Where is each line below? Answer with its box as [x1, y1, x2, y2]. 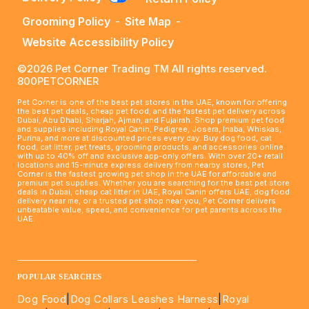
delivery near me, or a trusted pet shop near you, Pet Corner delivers [17, 196, 276, 206]
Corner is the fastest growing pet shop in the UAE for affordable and [17, 169, 277, 179]
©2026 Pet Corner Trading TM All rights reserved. [17, 62, 267, 75]
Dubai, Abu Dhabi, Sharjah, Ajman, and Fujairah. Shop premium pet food [17, 115, 284, 125]
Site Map [125, 14, 171, 28]
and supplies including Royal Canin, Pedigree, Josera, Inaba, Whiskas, [17, 124, 281, 134]
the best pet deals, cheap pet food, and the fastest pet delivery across [17, 106, 286, 116]
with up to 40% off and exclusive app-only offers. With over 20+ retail [17, 151, 283, 161]
